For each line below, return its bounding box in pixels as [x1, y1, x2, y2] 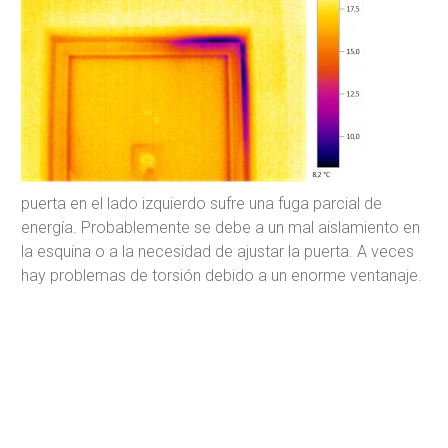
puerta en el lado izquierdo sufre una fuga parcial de [21, 193, 382, 213]
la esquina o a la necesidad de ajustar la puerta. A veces [21, 241, 414, 261]
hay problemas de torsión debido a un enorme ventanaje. [21, 265, 422, 285]
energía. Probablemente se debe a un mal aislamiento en [21, 217, 420, 237]
